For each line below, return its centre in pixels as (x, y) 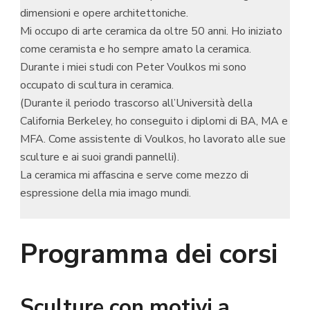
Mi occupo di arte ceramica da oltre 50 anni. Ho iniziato (151, 31)
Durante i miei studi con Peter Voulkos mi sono (133, 67)
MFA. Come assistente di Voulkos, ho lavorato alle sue (153, 139)
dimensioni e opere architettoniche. (104, 13)
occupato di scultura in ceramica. (97, 85)
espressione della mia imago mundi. (106, 193)
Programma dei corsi (149, 255)
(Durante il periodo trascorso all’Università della (136, 103)
